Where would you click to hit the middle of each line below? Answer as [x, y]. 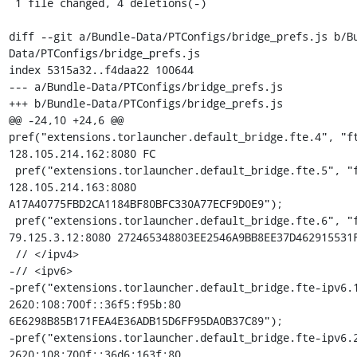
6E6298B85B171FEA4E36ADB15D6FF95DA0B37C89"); [145, 321]
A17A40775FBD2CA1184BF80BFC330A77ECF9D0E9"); [145, 204]
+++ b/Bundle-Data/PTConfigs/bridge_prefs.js [145, 103]
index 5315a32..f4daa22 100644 [101, 70]
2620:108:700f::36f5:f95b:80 [94, 304]
